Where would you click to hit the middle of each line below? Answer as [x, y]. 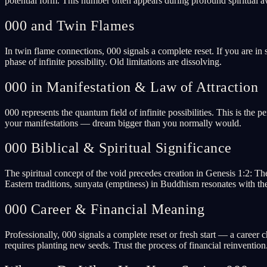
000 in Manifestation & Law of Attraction [132, 87]
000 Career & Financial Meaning [105, 209]
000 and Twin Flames [70, 25]
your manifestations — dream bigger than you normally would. [123, 123]
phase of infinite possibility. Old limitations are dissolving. [113, 61]
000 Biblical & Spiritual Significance [118, 148]
